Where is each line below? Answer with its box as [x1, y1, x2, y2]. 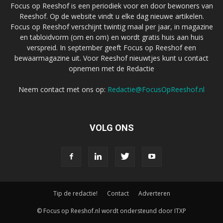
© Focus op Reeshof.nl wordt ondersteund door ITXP [37, 206, 186, 215]
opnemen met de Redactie [69, 63, 154, 73]
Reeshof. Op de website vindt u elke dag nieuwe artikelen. [19, 11, 204, 21]
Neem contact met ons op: [18, 84, 108, 94]
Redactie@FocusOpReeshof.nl [108, 84, 205, 94]
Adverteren [138, 189, 170, 198]
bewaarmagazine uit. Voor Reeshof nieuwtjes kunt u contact [14, 53, 209, 63]
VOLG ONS [89, 122, 134, 133]
